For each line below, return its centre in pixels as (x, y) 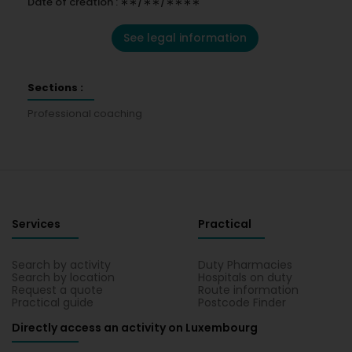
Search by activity (61, 265)
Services (36, 224)
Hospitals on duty (246, 277)
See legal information (185, 38)
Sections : (55, 88)
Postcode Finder (242, 302)
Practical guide (53, 302)
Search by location (63, 277)
